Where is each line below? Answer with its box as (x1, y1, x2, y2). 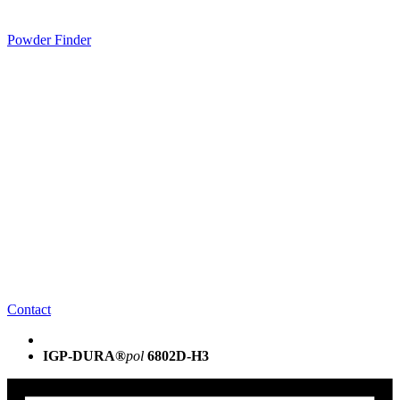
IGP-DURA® (43, 348, 126, 364)
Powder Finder (7, 31, 91, 47)
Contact (7, 302, 51, 318)
